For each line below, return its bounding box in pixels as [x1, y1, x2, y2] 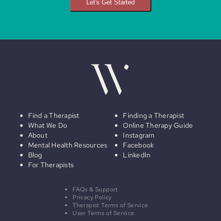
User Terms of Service [73, 209, 135, 217]
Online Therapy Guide [123, 121, 193, 130]
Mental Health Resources [28, 141, 108, 149]
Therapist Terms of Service [73, 201, 148, 209]
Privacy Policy [73, 193, 112, 201]
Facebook [123, 141, 154, 149]
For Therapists [28, 160, 74, 169]
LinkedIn [123, 150, 151, 159]
